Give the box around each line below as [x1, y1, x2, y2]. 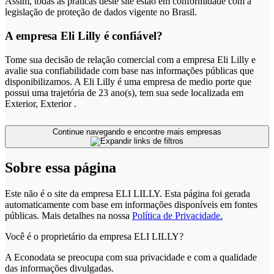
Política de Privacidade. [132, 210, 223, 221]
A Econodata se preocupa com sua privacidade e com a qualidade [5, 252, 257, 263]
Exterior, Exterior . [5, 98, 76, 109]
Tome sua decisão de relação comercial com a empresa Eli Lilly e [5, 54, 256, 65]
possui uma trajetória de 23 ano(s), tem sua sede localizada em [5, 87, 243, 98]
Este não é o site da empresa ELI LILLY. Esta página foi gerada [5, 188, 250, 199]
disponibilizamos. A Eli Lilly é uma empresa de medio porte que [5, 76, 251, 87]
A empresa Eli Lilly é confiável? [5, 29, 163, 42]
